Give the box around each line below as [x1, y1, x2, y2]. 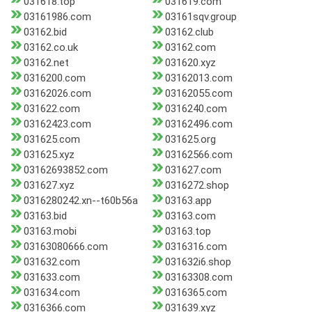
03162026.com [24, 87, 91, 100]
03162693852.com [24, 164, 108, 177]
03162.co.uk [24, 41, 78, 54]
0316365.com [164, 286, 227, 299]
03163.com [164, 210, 216, 223]
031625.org [164, 133, 216, 146]
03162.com [164, 41, 216, 54]
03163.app [164, 194, 212, 208]
